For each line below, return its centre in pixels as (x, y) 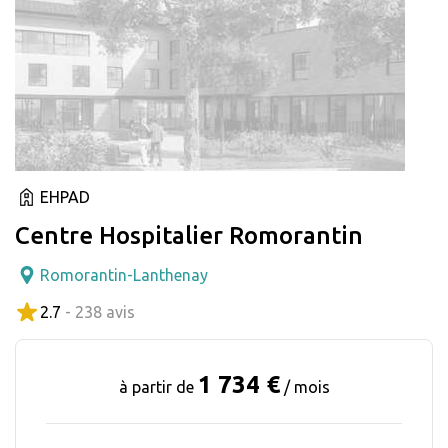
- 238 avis (100, 311)
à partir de (158, 386)
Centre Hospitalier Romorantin (189, 235)
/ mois (306, 386)
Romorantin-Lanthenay (124, 274)
